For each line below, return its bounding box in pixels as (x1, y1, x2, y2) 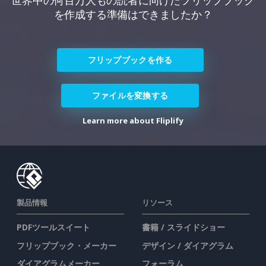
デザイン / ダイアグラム (142, 239, 233, 251)
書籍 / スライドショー (142, 221, 225, 233)
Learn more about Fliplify (83, 115, 183, 126)
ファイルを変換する (91, 90, 169, 102)
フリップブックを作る (87, 54, 173, 66)
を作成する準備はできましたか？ (53, 7, 213, 22)
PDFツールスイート (17, 221, 90, 233)
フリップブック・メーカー (17, 239, 116, 251)
